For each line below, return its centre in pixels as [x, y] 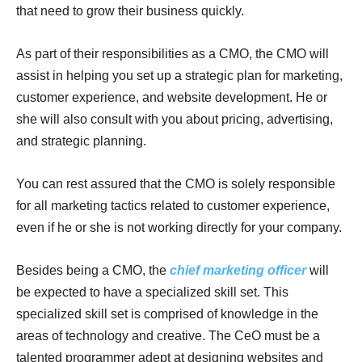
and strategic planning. [81, 141]
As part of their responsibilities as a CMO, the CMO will [173, 53]
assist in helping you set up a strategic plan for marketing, [179, 75]
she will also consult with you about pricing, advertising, [175, 119]
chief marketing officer [238, 270]
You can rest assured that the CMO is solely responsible [176, 183]
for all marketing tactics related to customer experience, [173, 205]
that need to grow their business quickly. [130, 11]
